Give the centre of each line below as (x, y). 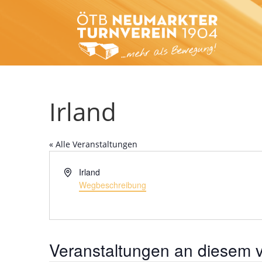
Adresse (78, 171)
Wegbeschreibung (112, 185)
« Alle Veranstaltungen (93, 144)
